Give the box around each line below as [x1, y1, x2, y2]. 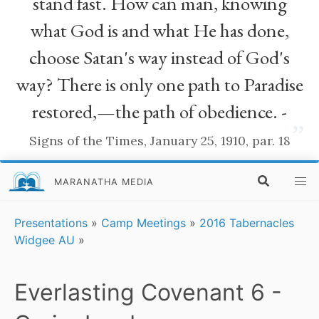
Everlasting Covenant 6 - [14, 278, 282, 307]
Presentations [14, 216, 88, 231]
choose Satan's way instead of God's [29, 45, 290, 70]
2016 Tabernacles [199, 216, 294, 231]
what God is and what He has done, [30, 18, 289, 43]
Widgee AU [14, 233, 75, 248]
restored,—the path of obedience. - [32, 99, 287, 125]
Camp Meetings [101, 216, 186, 231]
